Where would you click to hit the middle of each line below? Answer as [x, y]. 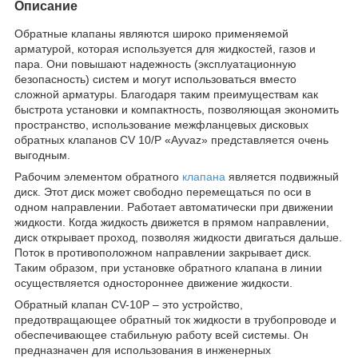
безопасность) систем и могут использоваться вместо [155, 79]
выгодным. [42, 155]
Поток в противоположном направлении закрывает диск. [163, 252]
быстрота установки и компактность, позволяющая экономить [177, 109]
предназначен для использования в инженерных [143, 350]
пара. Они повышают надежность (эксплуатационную [155, 64]
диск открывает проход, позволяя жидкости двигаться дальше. [178, 237]
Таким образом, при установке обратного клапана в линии [168, 267]
